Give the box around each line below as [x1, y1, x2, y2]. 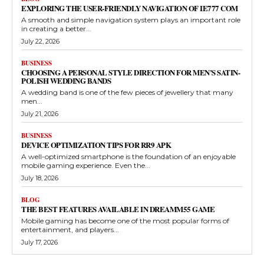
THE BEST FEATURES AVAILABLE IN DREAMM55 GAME [21, 203, 214, 215]
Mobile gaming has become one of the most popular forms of [21, 216, 229, 226]
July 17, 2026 [21, 238, 58, 247]
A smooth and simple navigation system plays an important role [21, 15, 240, 25]
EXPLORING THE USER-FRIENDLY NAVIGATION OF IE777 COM [21, 2, 238, 14]
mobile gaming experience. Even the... [21, 161, 150, 170]
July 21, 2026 [21, 110, 58, 118]
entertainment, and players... [21, 225, 119, 235]
